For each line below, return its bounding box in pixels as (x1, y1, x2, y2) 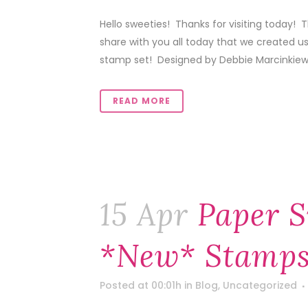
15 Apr (100, 195, 188, 234)
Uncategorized (223, 278, 297, 292)
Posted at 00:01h (100, 278, 181, 292)
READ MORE (113, 95, 170, 107)
